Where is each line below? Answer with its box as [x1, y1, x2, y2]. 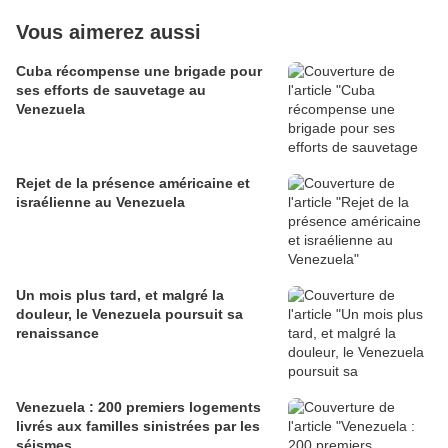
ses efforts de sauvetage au [16, 82, 206, 99]
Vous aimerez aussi [16, 21, 201, 44]
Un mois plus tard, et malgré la [16, 287, 224, 304]
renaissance [16, 325, 99, 342]
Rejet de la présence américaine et [16, 175, 250, 192]
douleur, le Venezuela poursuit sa [16, 306, 243, 323]
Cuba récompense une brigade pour [16, 63, 262, 80]
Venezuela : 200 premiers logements [16, 399, 261, 416]
